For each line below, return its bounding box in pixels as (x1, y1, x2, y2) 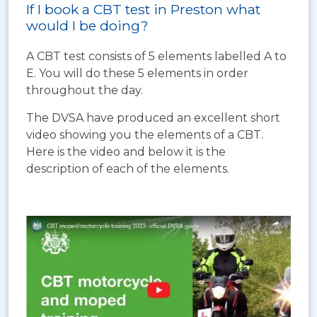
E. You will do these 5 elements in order (26, 67, 248, 80)
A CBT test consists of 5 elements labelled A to (26, 50, 287, 63)
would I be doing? (26, 17, 149, 34)
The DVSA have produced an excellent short (26, 111, 280, 125)
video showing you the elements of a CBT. (26, 128, 263, 142)
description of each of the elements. (26, 162, 229, 175)
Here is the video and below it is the (26, 145, 226, 158)
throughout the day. (26, 83, 143, 97)
